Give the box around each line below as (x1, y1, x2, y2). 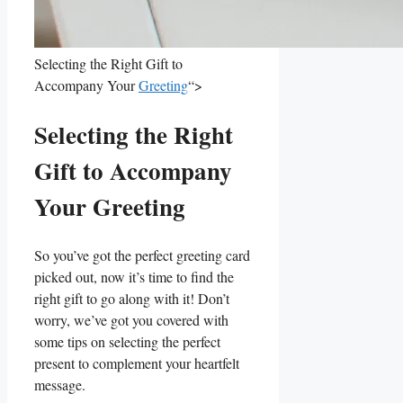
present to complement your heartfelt (34, 354, 239, 373)
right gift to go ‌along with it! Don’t (34, 289, 229, 309)
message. (34, 375, 85, 395)
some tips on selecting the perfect (34, 332, 220, 352)
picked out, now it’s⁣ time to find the (34, 267, 234, 287)
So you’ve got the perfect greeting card (34, 246, 250, 265)
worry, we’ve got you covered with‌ (34, 310, 228, 330)
